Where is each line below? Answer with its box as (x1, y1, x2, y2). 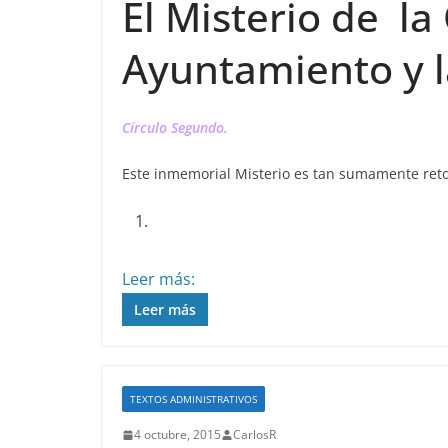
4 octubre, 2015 (134, 426, 221, 443)
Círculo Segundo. (122, 118, 232, 137)
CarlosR (233, 426, 276, 443)
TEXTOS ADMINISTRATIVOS (130, 392, 257, 406)
